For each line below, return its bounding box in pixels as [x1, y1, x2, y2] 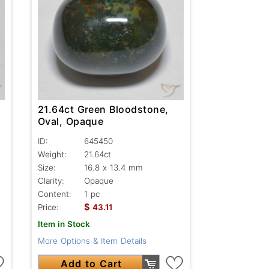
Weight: [37, 149, 67, 159]
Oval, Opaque [37, 115, 104, 127]
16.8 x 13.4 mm [83, 162, 143, 172]
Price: [37, 202, 59, 212]
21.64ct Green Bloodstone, [37, 103, 169, 115]
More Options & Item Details [37, 235, 147, 246]
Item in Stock [37, 219, 90, 229]
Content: [37, 189, 71, 199]
